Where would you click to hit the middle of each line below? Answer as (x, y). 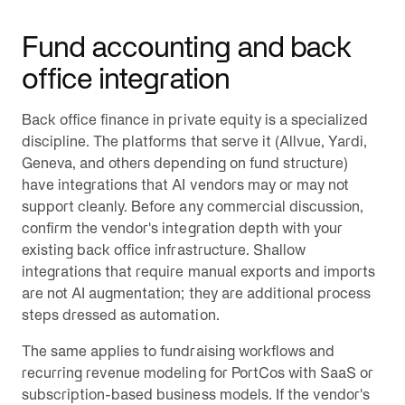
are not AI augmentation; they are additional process (197, 293)
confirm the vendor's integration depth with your (182, 228)
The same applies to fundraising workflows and (178, 351)
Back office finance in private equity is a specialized (195, 119)
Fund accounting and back (187, 47)
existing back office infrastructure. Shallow (164, 250)
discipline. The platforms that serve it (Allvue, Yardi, (195, 141)
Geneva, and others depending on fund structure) (185, 163)
